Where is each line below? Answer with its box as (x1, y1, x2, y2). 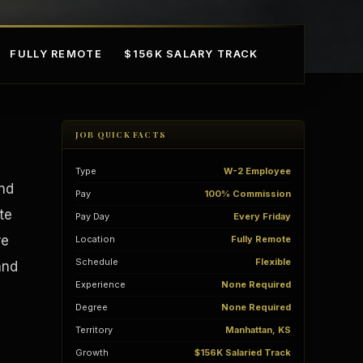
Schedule (75, 256, 118, 268)
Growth (75, 347, 109, 359)
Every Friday (233, 211, 291, 223)
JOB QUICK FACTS (75, 129, 166, 141)
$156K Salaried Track (194, 347, 291, 359)
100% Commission (204, 188, 291, 200)
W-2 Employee (224, 165, 291, 177)
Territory (75, 324, 113, 336)
